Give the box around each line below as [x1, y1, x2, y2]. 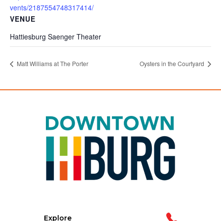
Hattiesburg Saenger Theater [10, 32, 101, 41]
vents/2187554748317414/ [10, 2, 94, 12]
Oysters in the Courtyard [140, 59, 206, 68]
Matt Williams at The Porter [15, 59, 88, 68]
